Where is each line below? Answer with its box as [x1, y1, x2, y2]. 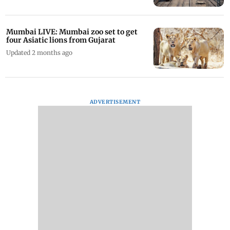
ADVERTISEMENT [89, 99, 141, 105]
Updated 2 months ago [6, 49, 72, 56]
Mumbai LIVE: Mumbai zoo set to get [6, 27, 138, 36]
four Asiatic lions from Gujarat [6, 35, 116, 45]
